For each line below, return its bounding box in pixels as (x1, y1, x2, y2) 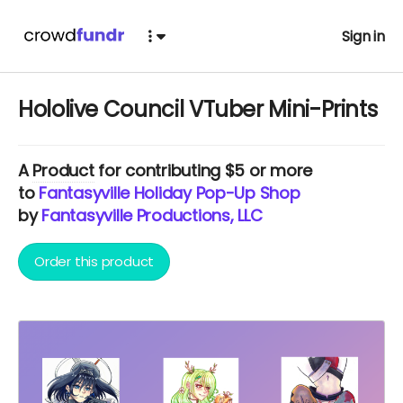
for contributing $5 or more (94, 159, 313, 182)
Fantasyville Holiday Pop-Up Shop (39, 182, 300, 204)
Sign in (342, 25, 385, 47)
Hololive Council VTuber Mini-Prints (18, 94, 378, 124)
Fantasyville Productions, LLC (41, 204, 263, 227)
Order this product (34, 252, 155, 271)
